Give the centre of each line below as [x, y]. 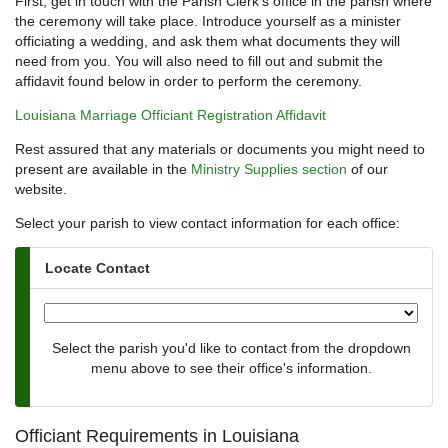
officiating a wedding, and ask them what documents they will [207, 41]
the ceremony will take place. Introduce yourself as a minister [208, 21]
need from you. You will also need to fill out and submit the [199, 61]
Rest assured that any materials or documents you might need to [220, 149]
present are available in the [103, 169]
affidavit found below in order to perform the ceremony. [188, 81]
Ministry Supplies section [269, 169]
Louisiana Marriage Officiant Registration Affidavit [170, 115]
